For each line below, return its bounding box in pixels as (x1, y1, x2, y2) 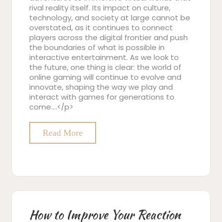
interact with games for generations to (29, 92, 174, 102)
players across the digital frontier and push (29, 32, 188, 43)
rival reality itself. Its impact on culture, (29, 2, 170, 13)
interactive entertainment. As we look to (29, 52, 179, 62)
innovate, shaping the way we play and (29, 82, 173, 92)
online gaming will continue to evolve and (29, 72, 181, 82)
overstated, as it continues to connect (29, 22, 173, 33)
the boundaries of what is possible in (29, 42, 165, 53)
